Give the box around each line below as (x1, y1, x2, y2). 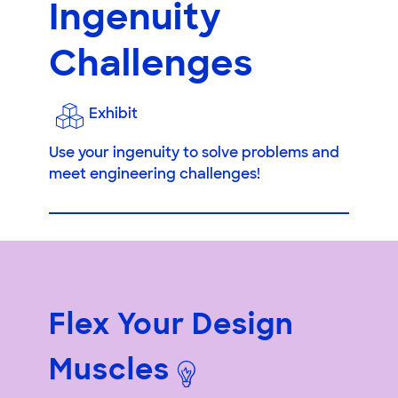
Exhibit (89, 107, 138, 122)
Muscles (49, 357, 170, 386)
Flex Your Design (49, 312, 294, 341)
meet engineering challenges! (49, 167, 260, 182)
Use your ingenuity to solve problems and (49, 146, 339, 161)
